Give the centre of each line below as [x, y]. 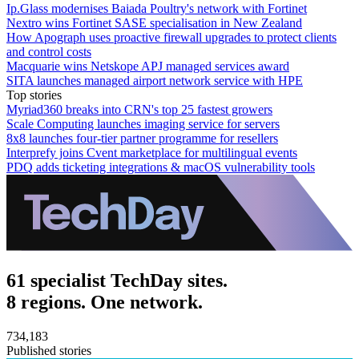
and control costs [49, 51]
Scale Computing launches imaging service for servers [143, 123]
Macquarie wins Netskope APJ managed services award [148, 66]
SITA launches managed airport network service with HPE [155, 80]
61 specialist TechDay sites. [117, 280]
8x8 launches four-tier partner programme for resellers [142, 138]
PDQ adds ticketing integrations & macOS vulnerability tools [161, 167]
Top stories [34, 95]
